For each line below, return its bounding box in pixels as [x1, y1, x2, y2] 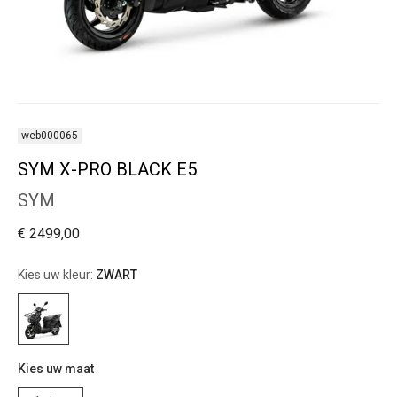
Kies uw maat [18, 362, 94, 376]
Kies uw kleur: [18, 268, 96, 282]
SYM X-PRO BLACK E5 [18, 159, 197, 180]
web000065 [21, 129, 78, 142]
